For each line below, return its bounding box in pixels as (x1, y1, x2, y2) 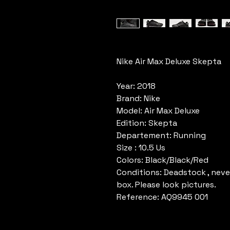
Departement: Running (117, 130, 206, 141)
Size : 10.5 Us (117, 142, 165, 153)
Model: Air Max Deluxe (117, 105, 202, 116)
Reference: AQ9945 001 (117, 191, 208, 202)
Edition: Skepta (117, 118, 177, 128)
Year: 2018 (117, 81, 156, 91)
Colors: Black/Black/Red (117, 155, 208, 165)
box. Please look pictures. (117, 179, 216, 190)
